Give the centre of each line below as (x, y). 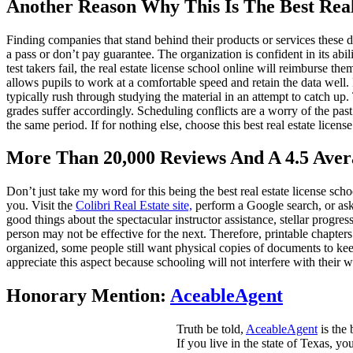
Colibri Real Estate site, (134, 206)
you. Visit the (41, 206)
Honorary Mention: (88, 296)
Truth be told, (211, 329)
